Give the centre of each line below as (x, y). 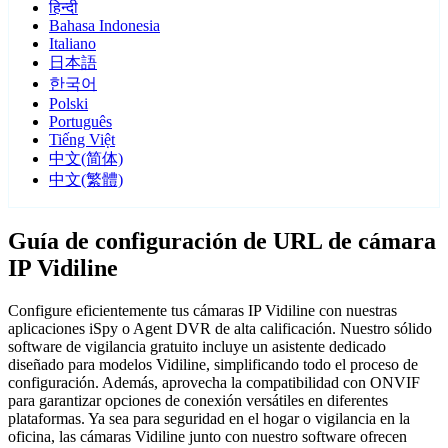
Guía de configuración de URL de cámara (222, 241)
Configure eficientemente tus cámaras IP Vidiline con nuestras (202, 311)
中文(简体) (86, 159)
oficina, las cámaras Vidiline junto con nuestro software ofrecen (207, 437)
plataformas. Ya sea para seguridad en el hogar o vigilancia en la (209, 419)
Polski (68, 104)
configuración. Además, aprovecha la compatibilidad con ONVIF (214, 383)
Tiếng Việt (82, 140)
